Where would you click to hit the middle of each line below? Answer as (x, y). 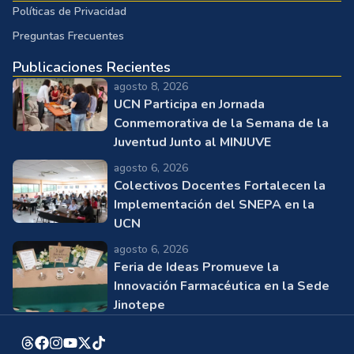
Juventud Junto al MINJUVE (192, 136)
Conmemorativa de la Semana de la (221, 117)
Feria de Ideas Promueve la (196, 261)
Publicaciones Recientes (92, 61)
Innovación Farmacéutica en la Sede (222, 280)
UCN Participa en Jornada (189, 98)
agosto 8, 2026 (151, 81)
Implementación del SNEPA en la (214, 199)
